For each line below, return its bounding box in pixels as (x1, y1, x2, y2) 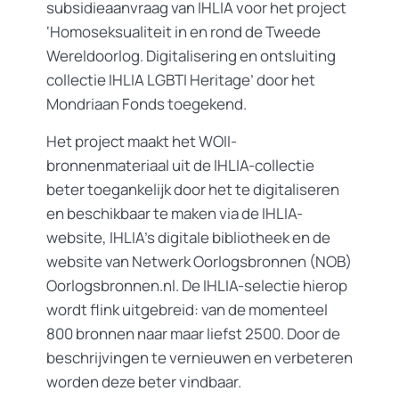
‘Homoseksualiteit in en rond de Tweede (46, 21, 321, 43)
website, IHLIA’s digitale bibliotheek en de (46, 227, 330, 248)
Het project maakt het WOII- (46, 131, 237, 152)
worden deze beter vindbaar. (46, 371, 241, 393)
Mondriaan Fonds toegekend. (46, 94, 247, 115)
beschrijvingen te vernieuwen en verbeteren (46, 347, 353, 369)
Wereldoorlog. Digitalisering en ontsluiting (46, 45, 336, 67)
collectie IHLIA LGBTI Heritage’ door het (46, 69, 315, 91)
